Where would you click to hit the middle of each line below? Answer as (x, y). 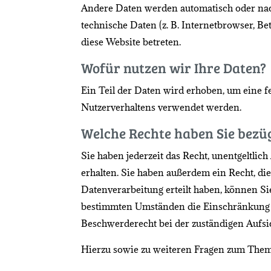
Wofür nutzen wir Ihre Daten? (174, 67)
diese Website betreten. (131, 41)
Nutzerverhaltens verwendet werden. (162, 107)
